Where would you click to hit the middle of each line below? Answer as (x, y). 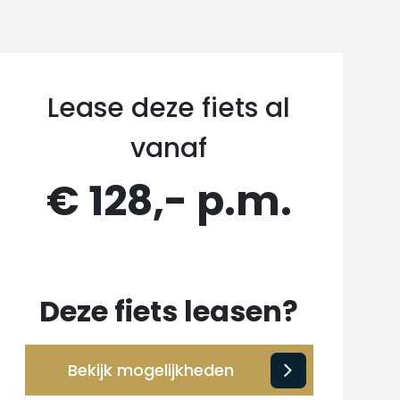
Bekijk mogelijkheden (151, 370)
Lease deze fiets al (169, 108)
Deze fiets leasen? (169, 311)
